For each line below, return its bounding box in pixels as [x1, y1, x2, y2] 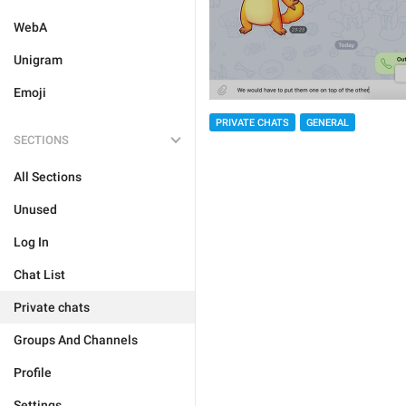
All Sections [14, 169, 82, 184]
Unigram [14, 53, 63, 67]
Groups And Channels [14, 333, 138, 347]
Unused [14, 202, 57, 217]
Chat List [14, 267, 65, 282]
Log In [14, 235, 49, 249]
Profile [14, 365, 52, 380]
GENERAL [306, 117, 349, 130]
